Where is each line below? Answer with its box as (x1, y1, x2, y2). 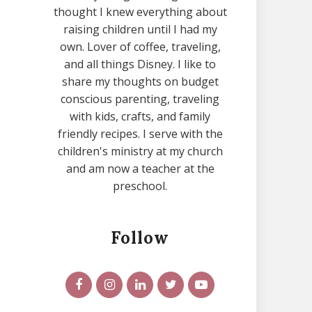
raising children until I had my (63, 22, 217, 37)
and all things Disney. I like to (64, 56, 216, 72)
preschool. (113, 178, 167, 194)
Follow (111, 227, 169, 249)
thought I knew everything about (53, 4, 227, 19)
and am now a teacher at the (65, 161, 214, 176)
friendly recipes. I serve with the (57, 126, 223, 141)
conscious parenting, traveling (61, 91, 219, 107)
